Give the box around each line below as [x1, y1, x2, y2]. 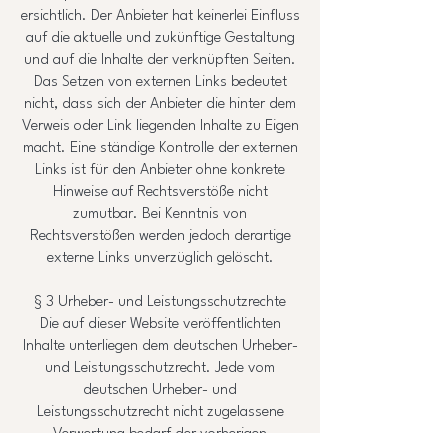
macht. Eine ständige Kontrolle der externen [22, 141, 298, 156]
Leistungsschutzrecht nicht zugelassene [36, 405, 284, 420]
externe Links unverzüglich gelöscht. [46, 251, 274, 266]
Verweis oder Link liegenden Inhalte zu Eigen [21, 119, 299, 134]
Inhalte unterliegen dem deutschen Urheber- [22, 339, 298, 354]
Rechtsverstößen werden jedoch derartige [29, 229, 291, 244]
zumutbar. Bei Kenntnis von [73, 207, 247, 222]
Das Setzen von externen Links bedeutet [33, 75, 287, 90]
